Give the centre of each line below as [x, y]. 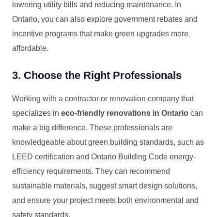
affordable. [30, 48]
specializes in [37, 113]
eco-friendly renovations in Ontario [125, 113]
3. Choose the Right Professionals [97, 75]
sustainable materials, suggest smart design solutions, [105, 186]
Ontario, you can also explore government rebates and [105, 19]
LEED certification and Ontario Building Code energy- [104, 157]
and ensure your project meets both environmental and [105, 200]
